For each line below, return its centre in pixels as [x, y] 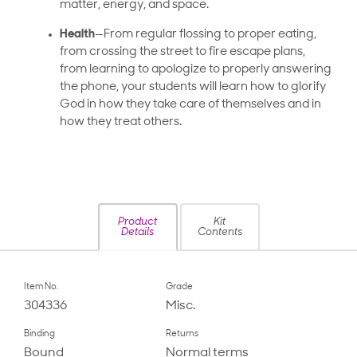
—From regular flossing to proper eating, [206, 35]
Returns [182, 335]
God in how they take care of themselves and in [190, 105]
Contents [220, 233]
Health [77, 35]
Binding [39, 335]
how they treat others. [121, 123]
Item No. [41, 288]
